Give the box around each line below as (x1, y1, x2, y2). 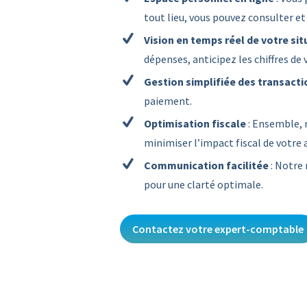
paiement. (143, 94, 192, 108)
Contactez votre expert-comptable (132, 222, 304, 236)
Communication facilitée (143, 158, 269, 172)
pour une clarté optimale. (143, 177, 263, 191)
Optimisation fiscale (143, 116, 248, 130)
